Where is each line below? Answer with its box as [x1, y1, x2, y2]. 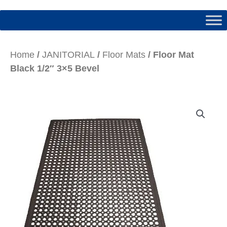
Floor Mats [102, 49, 145, 60]
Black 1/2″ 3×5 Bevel [10, 63, 99, 73]
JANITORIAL [42, 49, 95, 60]
